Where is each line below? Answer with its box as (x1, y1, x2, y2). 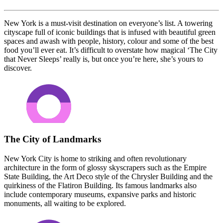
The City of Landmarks (4, 134, 101, 145)
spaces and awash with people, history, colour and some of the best (4, 36, 214, 45)
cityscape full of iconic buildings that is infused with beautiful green (4, 27, 216, 36)
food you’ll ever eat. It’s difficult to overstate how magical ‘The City (4, 45, 218, 54)
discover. (4, 63, 32, 72)
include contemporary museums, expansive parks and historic (4, 190, 196, 199)
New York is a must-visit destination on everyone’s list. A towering (4, 18, 213, 27)
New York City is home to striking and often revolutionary (4, 154, 187, 163)
